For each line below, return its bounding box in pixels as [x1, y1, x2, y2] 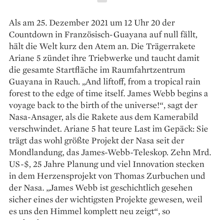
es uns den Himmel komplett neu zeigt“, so [9, 205, 170, 217]
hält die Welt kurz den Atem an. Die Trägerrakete [9, 40, 195, 52]
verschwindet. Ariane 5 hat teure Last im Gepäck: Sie [9, 122, 208, 134]
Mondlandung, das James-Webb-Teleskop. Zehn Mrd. [9, 146, 211, 158]
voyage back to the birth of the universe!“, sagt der [9, 99, 197, 110]
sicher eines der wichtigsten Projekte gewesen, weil [9, 193, 202, 205]
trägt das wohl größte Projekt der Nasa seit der [9, 134, 184, 146]
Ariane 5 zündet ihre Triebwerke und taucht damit [9, 52, 199, 63]
